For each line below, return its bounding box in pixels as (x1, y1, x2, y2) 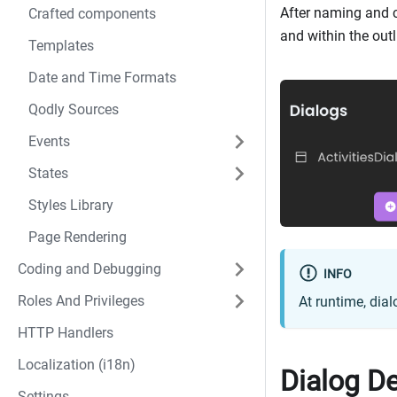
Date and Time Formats (28, 69, 176, 86)
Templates (28, 37, 94, 54)
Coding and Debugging (18, 261, 161, 277)
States (28, 165, 68, 182)
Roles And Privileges (18, 292, 144, 309)
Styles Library (28, 197, 113, 214)
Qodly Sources (28, 101, 119, 118)
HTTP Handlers (18, 324, 113, 341)
